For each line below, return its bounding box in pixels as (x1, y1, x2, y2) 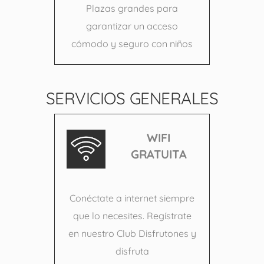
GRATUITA (131, 147, 186, 162)
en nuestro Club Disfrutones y (68, 227, 196, 240)
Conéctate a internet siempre (70, 192, 194, 204)
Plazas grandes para (86, 2, 178, 15)
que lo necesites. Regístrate (72, 210, 192, 222)
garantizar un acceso (86, 20, 178, 32)
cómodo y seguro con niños (71, 38, 193, 50)
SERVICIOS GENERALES (45, 88, 219, 109)
